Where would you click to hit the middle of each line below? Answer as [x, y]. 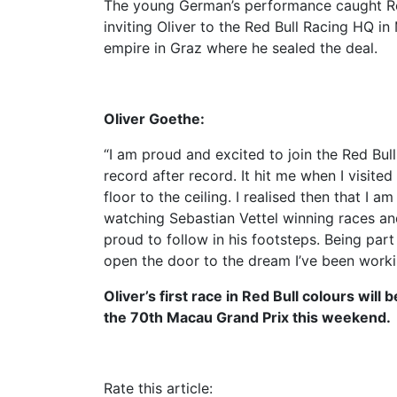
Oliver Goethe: [154, 118]
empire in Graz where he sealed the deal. [241, 47]
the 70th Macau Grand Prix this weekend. [247, 317]
